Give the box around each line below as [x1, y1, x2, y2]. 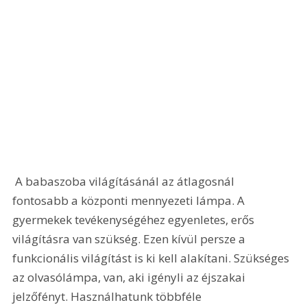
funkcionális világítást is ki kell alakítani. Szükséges [12, 250, 293, 267]
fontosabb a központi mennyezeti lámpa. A [12, 193, 248, 209]
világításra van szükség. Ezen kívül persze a [12, 231, 249, 247]
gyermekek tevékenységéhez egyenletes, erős [12, 212, 258, 228]
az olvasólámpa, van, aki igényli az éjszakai [12, 269, 249, 286]
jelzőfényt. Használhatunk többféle [12, 288, 205, 305]
